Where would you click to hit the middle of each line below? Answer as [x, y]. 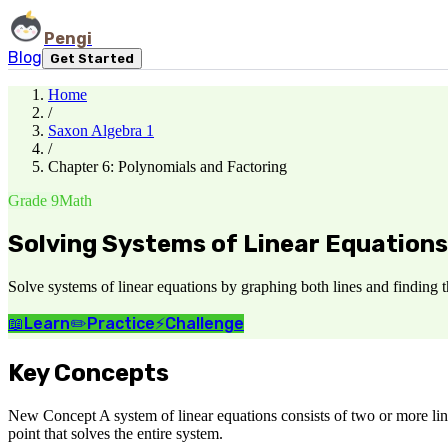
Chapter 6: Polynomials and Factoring [167, 166]
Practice [121, 323]
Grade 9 [33, 200]
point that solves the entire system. [115, 433]
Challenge [204, 323]
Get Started [92, 58]
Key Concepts [88, 372]
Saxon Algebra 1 [101, 130]
